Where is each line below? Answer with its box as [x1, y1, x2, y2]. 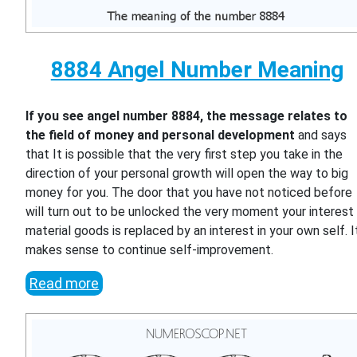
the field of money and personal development [25, 127, 296, 143]
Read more [29, 274, 100, 292]
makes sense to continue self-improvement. [25, 241, 274, 257]
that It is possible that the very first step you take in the [25, 146, 343, 162]
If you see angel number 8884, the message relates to [25, 108, 348, 124]
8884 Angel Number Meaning [50, 56, 343, 83]
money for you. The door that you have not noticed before [25, 184, 353, 200]
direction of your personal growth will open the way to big [25, 165, 349, 181]
